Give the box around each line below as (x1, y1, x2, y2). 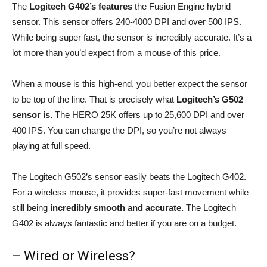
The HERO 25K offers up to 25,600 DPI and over (52, 109, 244, 120)
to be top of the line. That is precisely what (12, 94, 176, 104)
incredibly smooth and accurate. (48, 202, 184, 213)
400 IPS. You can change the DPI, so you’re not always (12, 125, 226, 135)
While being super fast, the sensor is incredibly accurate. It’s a (12, 32, 252, 42)
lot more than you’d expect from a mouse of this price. (12, 47, 221, 58)
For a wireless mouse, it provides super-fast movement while (12, 187, 249, 197)
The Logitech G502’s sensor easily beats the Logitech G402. (12, 171, 246, 182)
